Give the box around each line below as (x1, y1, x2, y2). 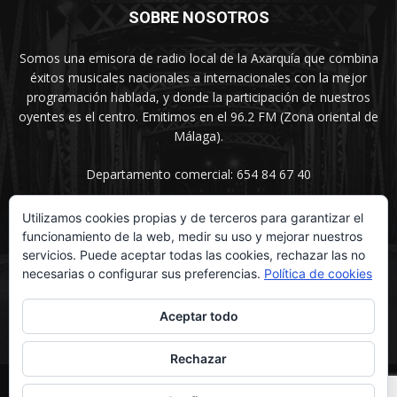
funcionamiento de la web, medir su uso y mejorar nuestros (22, 229, 362, 244)
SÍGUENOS (159, 235, 238, 254)
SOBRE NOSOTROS (128, 7, 269, 27)
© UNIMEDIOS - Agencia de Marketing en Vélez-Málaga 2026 (50, 378, 347, 393)
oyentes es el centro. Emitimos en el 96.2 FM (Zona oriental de (19, 107, 378, 125)
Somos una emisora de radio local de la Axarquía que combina (19, 49, 378, 66)
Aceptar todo (159, 308, 238, 323)
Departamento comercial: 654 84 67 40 (86, 165, 311, 183)
